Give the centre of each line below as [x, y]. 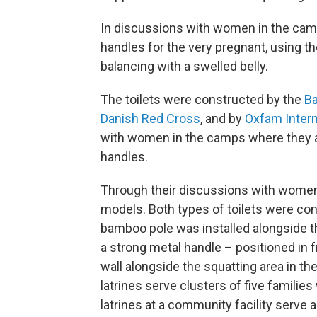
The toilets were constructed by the [202, 99]
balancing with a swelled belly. [184, 66]
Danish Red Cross [150, 118]
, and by [223, 118]
